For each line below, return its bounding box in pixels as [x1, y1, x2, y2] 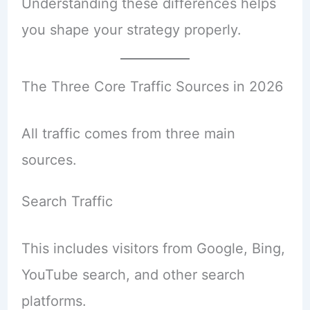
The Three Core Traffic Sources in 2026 [21, 77, 283, 95]
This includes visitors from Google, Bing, [21, 239, 285, 257]
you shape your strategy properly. [21, 21, 241, 38]
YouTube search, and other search [21, 266, 245, 283]
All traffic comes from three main [21, 125, 235, 142]
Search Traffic [21, 192, 113, 210]
